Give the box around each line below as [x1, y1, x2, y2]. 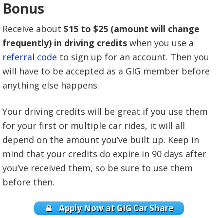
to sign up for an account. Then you [57, 51, 209, 63]
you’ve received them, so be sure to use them [2, 162, 193, 174]
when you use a [127, 36, 194, 49]
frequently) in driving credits [2, 36, 127, 49]
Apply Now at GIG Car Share [59, 202, 174, 214]
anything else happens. [2, 79, 99, 91]
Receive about [2, 22, 64, 35]
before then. [2, 176, 54, 188]
